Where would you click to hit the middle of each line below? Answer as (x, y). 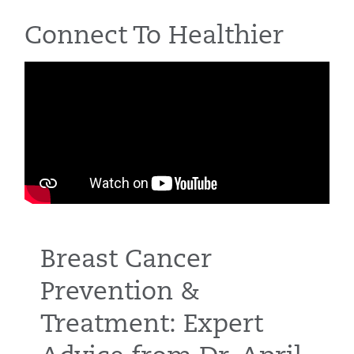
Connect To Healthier (154, 37)
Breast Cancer (126, 260)
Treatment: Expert (152, 325)
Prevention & (120, 293)
